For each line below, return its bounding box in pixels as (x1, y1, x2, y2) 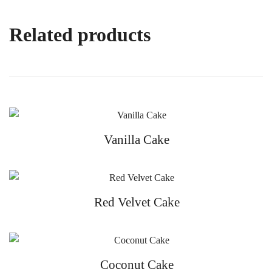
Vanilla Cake (104, 132, 169, 147)
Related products (9, 24, 151, 46)
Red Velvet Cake (93, 195, 180, 209)
